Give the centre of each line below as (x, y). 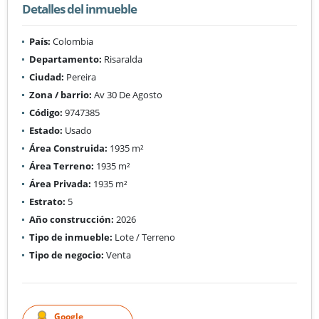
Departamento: (66, 59)
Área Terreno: (62, 166)
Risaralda (122, 59)
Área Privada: (60, 183)
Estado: (46, 130)
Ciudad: (47, 77)
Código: (46, 112)
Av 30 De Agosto (127, 94)
